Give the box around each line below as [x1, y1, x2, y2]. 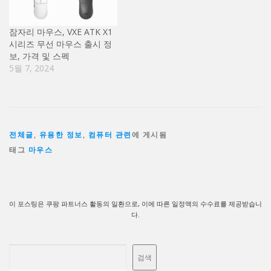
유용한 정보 [39, 129, 83, 140]
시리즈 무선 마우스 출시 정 [9, 38, 112, 50]
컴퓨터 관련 [88, 129, 132, 140]
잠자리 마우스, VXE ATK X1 [9, 25, 113, 38]
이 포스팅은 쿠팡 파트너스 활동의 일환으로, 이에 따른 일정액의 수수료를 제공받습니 [9, 199, 262, 209]
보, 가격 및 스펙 [9, 50, 70, 62]
